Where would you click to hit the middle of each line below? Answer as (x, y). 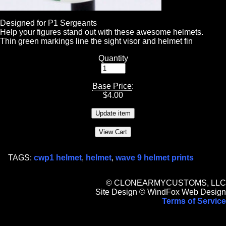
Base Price (112, 86)
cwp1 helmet (58, 158)
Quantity (113, 59)
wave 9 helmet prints (155, 158)
